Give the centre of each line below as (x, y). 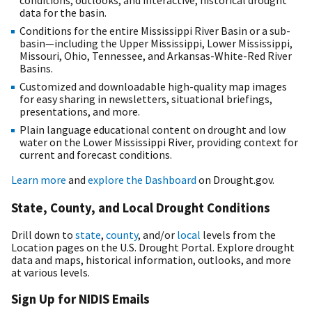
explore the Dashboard (142, 180)
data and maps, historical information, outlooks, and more (151, 259)
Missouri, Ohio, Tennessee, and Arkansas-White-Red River (156, 56)
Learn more (39, 180)
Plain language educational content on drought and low (153, 130)
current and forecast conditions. (96, 155)
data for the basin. (63, 13)
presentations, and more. (80, 112)
